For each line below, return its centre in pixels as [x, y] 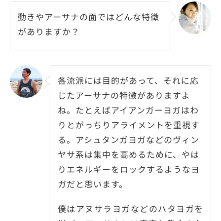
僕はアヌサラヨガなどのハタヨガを [130, 208]
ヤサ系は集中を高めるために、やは [129, 154]
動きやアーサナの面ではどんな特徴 [89, 16]
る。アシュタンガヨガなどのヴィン [129, 139]
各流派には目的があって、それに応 [128, 80]
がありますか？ [49, 31]
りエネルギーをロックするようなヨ [129, 169]
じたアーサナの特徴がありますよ [124, 95]
